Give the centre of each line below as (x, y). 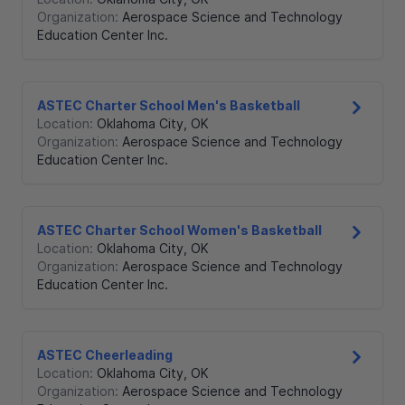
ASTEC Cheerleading (105, 355)
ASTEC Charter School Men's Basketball (169, 106)
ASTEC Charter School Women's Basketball (179, 231)
